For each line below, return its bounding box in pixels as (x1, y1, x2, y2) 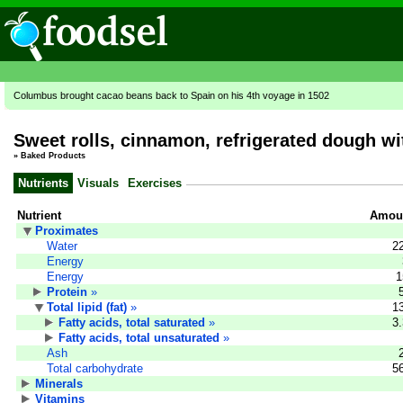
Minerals (35, 376, 83, 390)
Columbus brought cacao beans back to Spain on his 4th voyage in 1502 (13, 90, 329, 101)
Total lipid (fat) (47, 300, 127, 314)
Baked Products (21, 151, 85, 161)
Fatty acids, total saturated (58, 315, 205, 329)
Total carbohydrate (47, 361, 143, 375)
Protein (47, 284, 87, 299)
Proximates (35, 223, 98, 237)
